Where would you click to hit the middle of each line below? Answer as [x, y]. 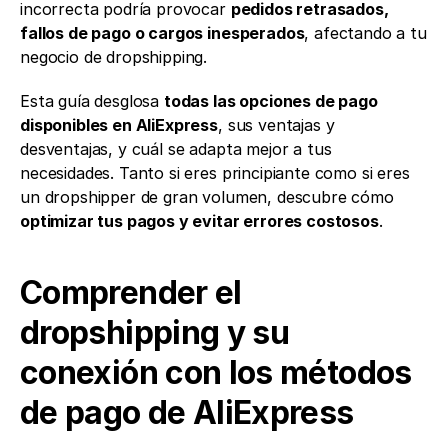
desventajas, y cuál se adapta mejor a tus [176, 149]
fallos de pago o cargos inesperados [162, 33]
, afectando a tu [365, 33]
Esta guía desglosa [92, 101]
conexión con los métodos [216, 372]
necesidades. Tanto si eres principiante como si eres [215, 173]
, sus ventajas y [276, 125]
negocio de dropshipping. [114, 57]
